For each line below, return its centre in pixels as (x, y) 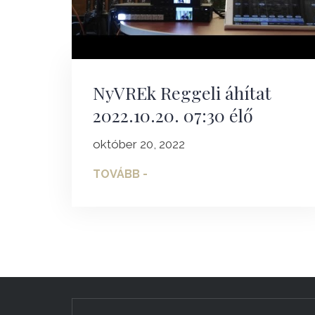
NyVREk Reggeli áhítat (182, 93)
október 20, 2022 (139, 144)
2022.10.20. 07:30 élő (173, 115)
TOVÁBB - (120, 174)
